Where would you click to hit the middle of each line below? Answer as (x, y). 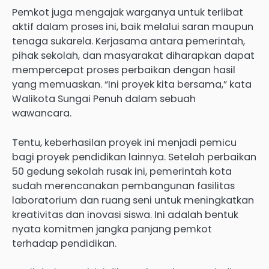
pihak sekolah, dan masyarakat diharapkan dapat (133, 56)
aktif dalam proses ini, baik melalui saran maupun (133, 27)
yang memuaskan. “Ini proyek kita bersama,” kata (132, 85)
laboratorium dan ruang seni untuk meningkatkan (133, 200)
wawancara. (42, 113)
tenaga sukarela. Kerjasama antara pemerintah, (128, 41)
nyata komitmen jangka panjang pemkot (112, 229)
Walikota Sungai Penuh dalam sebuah (104, 99)
